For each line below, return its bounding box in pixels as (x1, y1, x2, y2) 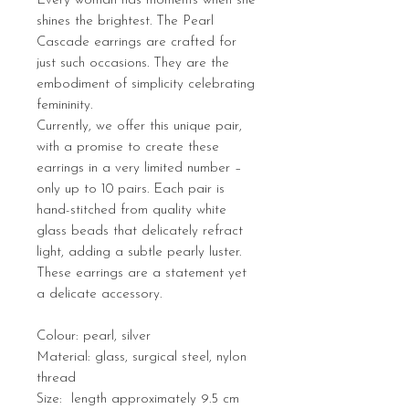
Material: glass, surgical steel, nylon (37, 351, 246, 365)
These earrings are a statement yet (37, 267, 246, 281)
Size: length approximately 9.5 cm (37, 393, 239, 407)
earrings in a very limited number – (37, 162, 242, 176)
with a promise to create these (37, 141, 219, 155)
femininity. (37, 99, 92, 113)
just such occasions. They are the (37, 57, 229, 71)
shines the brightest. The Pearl (37, 15, 214, 29)
